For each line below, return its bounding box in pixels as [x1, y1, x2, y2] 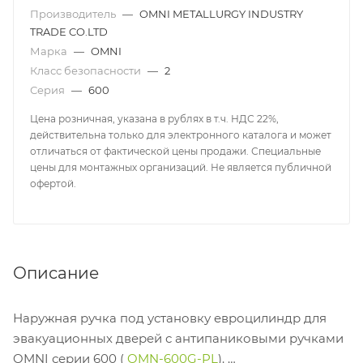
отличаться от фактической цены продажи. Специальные [30, 145, 321, 158]
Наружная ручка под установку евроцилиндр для [13, 310, 327, 327]
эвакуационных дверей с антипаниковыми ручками [13, 331, 344, 347]
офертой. [30, 177, 76, 190]
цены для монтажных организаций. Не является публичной [30, 161, 331, 174]
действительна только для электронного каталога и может [30, 129, 331, 142]
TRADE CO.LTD [30, 25, 108, 39]
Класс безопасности [30, 64, 143, 78]
